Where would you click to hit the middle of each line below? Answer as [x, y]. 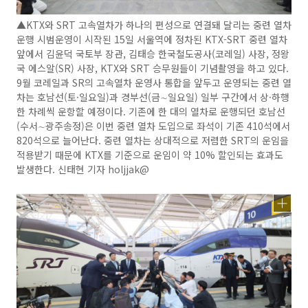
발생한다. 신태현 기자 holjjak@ [83, 169]
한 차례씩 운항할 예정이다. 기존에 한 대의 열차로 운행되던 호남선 [151, 112]
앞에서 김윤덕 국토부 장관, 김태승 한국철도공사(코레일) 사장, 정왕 [153, 54]
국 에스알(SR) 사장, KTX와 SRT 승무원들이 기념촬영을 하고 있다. [153, 68]
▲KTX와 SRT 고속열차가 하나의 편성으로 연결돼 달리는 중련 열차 [154, 25]
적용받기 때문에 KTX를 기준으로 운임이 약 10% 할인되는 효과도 [150, 155]
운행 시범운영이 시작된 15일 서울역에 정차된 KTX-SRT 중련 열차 [152, 40]
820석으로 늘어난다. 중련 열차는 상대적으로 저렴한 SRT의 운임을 [153, 141]
